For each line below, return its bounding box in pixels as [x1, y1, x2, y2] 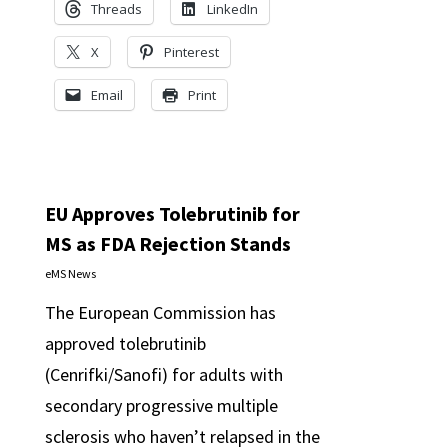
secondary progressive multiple [44, 394, 278, 417]
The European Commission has [44, 301, 276, 324]
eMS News [44, 266, 96, 281]
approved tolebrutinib [44, 332, 206, 355]
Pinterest [163, 43, 219, 61]
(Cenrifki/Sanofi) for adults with [44, 363, 283, 386]
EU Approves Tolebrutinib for [44, 201, 300, 226]
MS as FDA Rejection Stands [44, 231, 291, 256]
